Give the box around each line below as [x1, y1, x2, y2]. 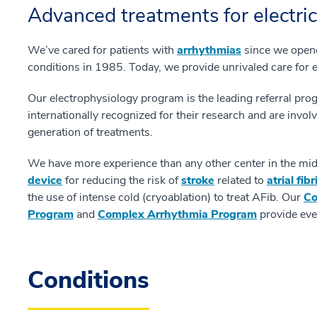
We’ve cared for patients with [28, 42, 177, 59]
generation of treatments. [28, 125, 153, 141]
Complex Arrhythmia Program [98, 207, 257, 223]
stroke [181, 173, 214, 189]
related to [214, 173, 267, 189]
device [28, 173, 62, 189]
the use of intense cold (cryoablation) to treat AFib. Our [28, 190, 304, 206]
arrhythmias [177, 42, 241, 59]
